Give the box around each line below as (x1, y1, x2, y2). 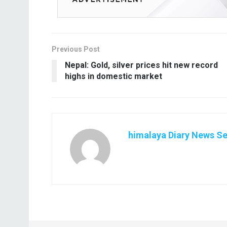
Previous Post (52, 45, 100, 54)
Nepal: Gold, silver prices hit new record (65, 60, 218, 70)
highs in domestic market (65, 71, 162, 82)
